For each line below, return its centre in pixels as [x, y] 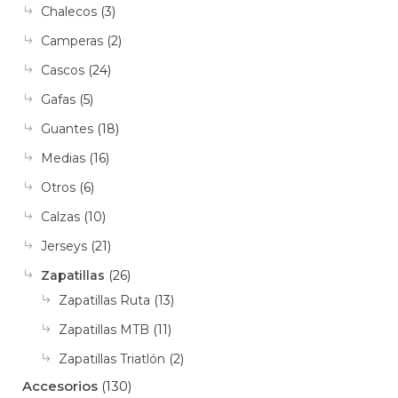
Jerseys [64, 247]
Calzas [60, 217]
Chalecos [69, 12]
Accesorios [60, 386]
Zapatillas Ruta [104, 301]
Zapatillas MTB [104, 330]
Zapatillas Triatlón [112, 359]
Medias [63, 159]
